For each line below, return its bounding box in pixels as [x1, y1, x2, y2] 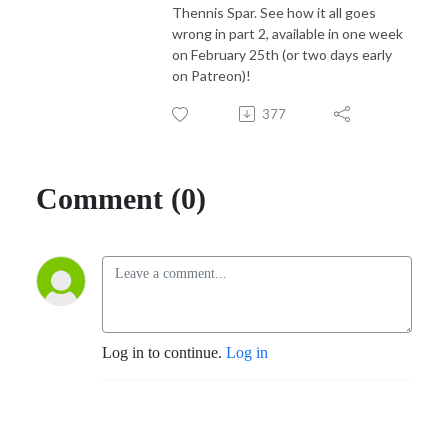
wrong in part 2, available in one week [172, 24, 403, 42]
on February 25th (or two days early [172, 45, 392, 63]
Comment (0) [36, 181, 206, 215]
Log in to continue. [102, 343, 226, 361]
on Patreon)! [172, 66, 251, 84]
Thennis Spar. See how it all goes [172, 3, 376, 21]
